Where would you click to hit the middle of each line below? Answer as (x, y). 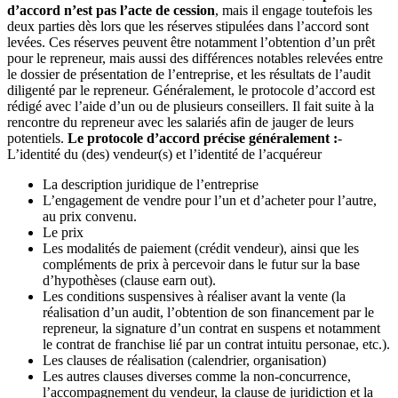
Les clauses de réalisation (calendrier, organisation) (184, 361)
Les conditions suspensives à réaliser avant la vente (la (194, 297)
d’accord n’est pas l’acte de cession (111, 11)
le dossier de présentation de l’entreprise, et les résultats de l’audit (189, 75)
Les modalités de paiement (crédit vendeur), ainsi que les (201, 249)
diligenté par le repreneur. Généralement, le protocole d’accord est (191, 91)
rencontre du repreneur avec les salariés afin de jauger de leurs (180, 123)
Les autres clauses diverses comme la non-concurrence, (197, 377)
